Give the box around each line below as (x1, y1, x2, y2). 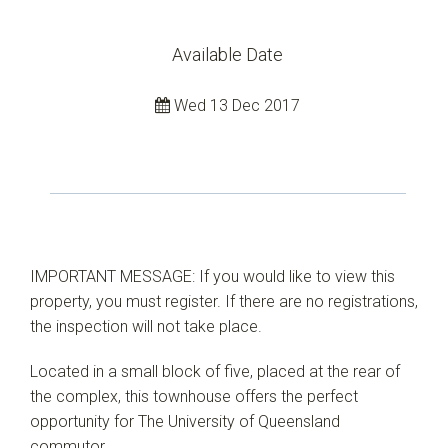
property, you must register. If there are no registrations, (30, 292, 418, 311)
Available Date (172, 44, 284, 65)
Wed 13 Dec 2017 (170, 96, 301, 115)
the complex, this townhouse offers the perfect (30, 387, 358, 406)
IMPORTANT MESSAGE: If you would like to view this (30, 267, 395, 286)
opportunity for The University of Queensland (30, 412, 340, 431)
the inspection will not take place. (30, 317, 262, 336)
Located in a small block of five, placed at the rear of (30, 362, 400, 381)
